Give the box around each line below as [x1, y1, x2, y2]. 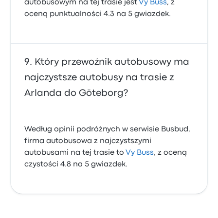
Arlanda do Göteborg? [24, 89, 128, 97]
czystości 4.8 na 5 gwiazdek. [24, 161, 128, 168]
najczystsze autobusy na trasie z [24, 73, 174, 82]
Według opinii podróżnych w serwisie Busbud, [24, 126, 191, 133]
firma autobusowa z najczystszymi [24, 138, 152, 145]
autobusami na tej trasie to [24, 149, 126, 156]
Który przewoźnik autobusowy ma [35, 58, 190, 66]
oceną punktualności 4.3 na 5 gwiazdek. [24, 11, 171, 18]
